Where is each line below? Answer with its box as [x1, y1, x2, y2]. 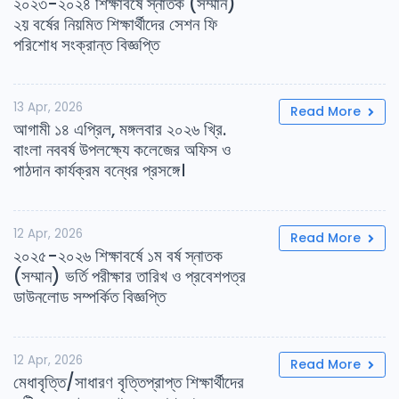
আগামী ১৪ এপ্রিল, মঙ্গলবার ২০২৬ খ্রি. [13, 118, 226, 142]
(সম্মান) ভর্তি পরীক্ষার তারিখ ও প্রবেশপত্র [13, 265, 246, 289]
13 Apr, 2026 [13, 99, 83, 117]
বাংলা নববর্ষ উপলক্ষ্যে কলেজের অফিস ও [13, 138, 231, 163]
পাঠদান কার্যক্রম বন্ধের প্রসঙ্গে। [13, 159, 185, 183]
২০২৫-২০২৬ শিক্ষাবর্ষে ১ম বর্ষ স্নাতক [13, 244, 223, 269]
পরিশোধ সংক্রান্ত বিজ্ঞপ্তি [13, 32, 159, 57]
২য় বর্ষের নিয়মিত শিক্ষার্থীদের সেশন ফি [13, 12, 217, 37]
